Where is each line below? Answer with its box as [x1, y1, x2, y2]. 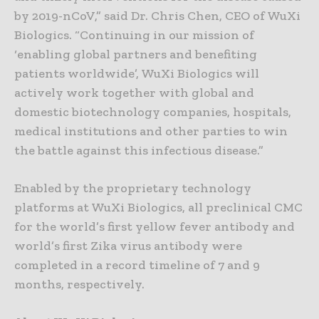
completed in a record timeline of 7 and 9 [14, 257, 260, 273]
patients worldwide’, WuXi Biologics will [14, 66, 259, 82]
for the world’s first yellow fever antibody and [14, 219, 295, 235]
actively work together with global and [14, 85, 254, 101]
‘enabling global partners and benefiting [14, 46, 257, 63]
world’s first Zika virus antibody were [14, 238, 242, 254]
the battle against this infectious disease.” [14, 142, 263, 159]
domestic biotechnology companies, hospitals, [14, 104, 291, 120]
